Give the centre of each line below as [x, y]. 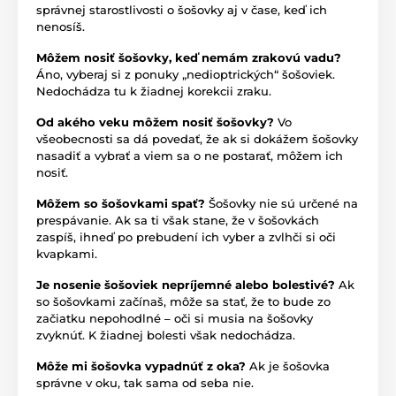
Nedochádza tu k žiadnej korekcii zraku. [154, 91]
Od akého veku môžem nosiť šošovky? [157, 122]
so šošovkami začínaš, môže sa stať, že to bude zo [183, 301]
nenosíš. [61, 26]
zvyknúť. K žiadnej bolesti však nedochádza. [166, 335]
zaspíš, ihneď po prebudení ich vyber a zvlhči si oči [186, 236]
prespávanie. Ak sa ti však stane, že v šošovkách [178, 220]
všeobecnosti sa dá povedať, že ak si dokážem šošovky [197, 138]
